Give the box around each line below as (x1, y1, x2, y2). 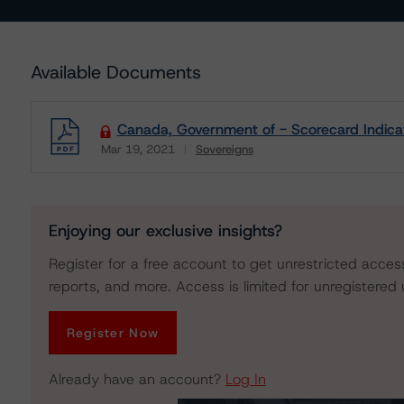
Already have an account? (48, 370, 225, 389)
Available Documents (30, 60, 201, 84)
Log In (225, 370, 266, 389)
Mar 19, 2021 (100, 142, 175, 157)
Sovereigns (195, 142, 253, 157)
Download (96, 152, 161, 171)
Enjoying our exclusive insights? (48, 220, 282, 242)
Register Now (66, 325, 160, 341)
